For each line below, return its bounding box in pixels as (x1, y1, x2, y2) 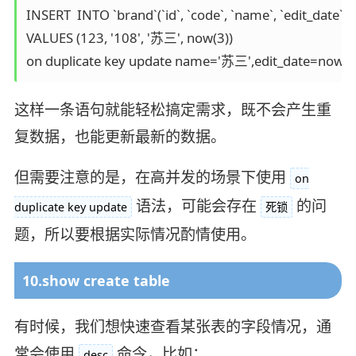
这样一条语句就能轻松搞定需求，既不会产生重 (14, 99, 331, 120)
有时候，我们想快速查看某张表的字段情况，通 (14, 316, 331, 338)
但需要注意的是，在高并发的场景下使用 (14, 167, 286, 188)
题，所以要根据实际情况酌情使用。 (14, 224, 256, 246)
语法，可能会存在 (135, 195, 257, 217)
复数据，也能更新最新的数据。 (14, 126, 226, 147)
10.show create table (21, 271, 170, 291)
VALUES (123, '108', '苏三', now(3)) (25, 28, 233, 47)
